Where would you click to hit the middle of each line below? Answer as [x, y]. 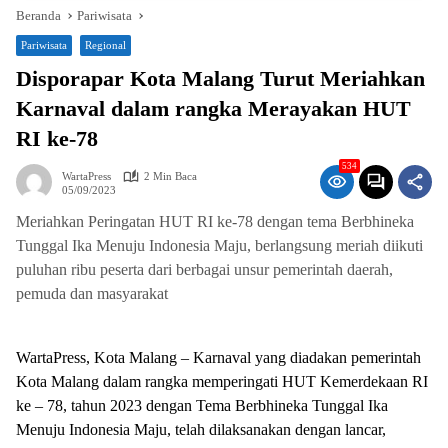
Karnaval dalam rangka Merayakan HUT [213, 108]
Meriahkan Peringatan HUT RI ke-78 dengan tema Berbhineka [215, 221]
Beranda [38, 15]
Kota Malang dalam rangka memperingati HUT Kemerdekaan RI [222, 381]
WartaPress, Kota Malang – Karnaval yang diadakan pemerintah [218, 357]
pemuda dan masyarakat [92, 293]
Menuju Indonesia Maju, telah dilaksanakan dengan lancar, [201, 429]
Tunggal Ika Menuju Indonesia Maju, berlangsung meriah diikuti [219, 245]
